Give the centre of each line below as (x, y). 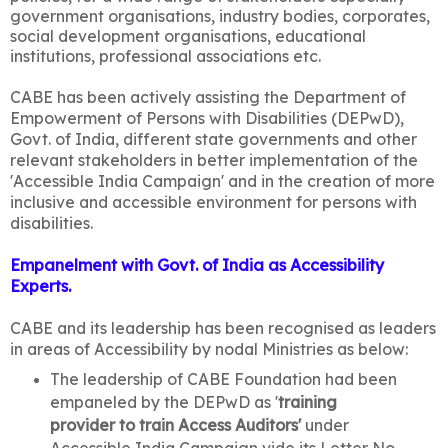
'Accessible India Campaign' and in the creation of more (222, 180)
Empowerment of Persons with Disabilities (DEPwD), (207, 117)
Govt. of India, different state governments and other (213, 138)
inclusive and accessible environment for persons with (213, 201)
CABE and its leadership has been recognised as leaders (223, 327)
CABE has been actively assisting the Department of (208, 96)
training (307, 401)
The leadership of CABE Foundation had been (223, 378)
